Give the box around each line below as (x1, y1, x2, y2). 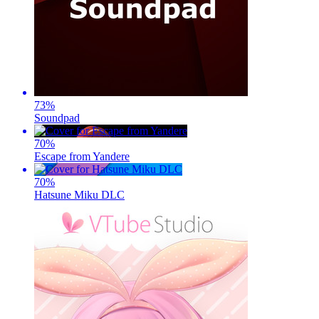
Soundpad (34, 111, 80, 124)
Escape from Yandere (34, 150, 130, 162)
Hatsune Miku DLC (34, 188, 125, 201)
